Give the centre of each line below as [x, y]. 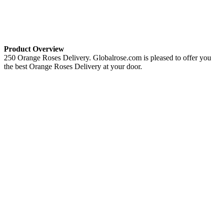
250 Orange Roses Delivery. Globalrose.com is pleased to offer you [108, 57]
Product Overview [34, 49]
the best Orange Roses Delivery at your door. [73, 66]
